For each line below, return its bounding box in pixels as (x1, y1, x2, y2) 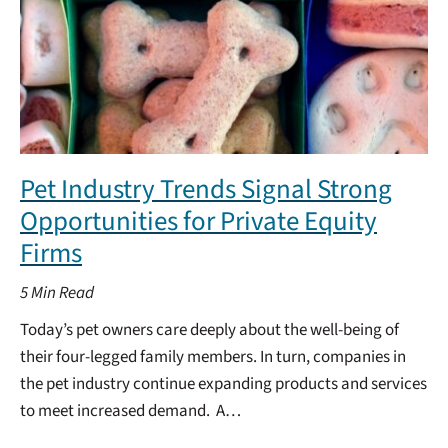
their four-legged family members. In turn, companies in (20, 345, 406, 369)
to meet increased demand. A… (20, 399, 241, 423)
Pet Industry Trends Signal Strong (20, 170, 392, 209)
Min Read (31, 281, 94, 305)
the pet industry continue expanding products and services (20, 372, 427, 396)
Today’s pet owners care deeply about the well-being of (20, 318, 399, 342)
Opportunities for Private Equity (20, 202, 377, 241)
